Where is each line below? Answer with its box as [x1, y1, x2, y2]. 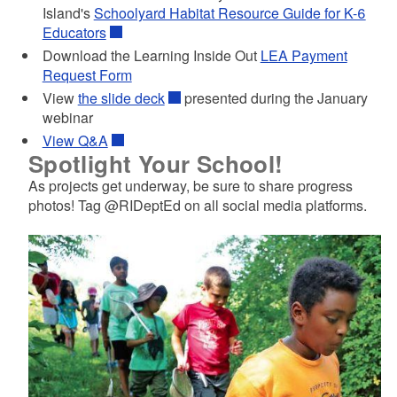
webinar [42, 106, 93, 128]
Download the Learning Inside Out [42, 44, 261, 66]
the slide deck [77, 87, 165, 108]
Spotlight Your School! [27, 146, 284, 180]
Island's [42, 2, 94, 23]
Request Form [42, 64, 132, 85]
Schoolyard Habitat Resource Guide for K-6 [93, 2, 366, 23]
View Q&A [42, 129, 108, 151]
